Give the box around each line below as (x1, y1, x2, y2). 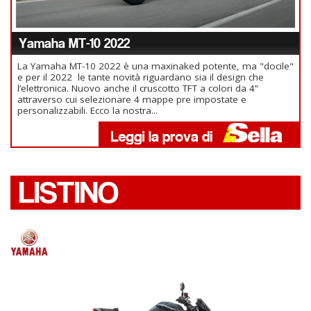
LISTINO (19, 174, 119, 212)
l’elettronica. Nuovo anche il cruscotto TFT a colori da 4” (17, 82, 258, 95)
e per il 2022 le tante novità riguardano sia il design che (17, 71, 264, 84)
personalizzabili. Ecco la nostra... (17, 104, 158, 117)
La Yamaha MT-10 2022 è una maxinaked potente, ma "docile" (17, 60, 294, 73)
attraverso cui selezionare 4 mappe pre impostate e (17, 93, 246, 106)
